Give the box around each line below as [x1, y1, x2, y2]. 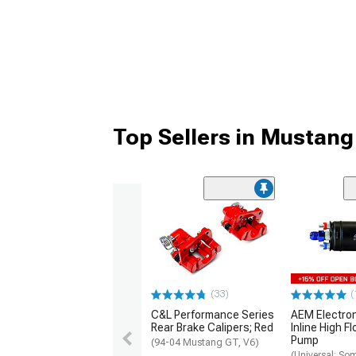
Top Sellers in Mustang [113, 124, 354, 151]
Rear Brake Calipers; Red [151, 321, 273, 335]
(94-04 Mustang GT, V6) [151, 337, 259, 349]
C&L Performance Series [151, 308, 274, 322]
